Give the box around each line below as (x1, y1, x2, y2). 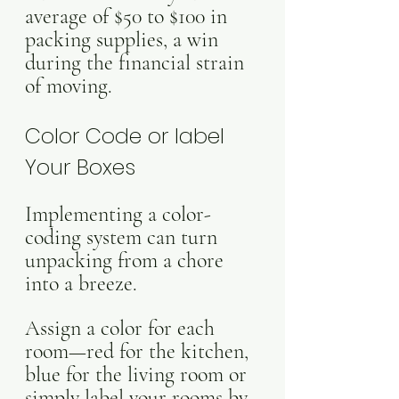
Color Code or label (25, 121, 231, 151)
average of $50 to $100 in (25, 4, 232, 29)
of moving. (25, 73, 112, 99)
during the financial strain (25, 50, 249, 76)
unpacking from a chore (25, 248, 229, 273)
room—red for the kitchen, (25, 338, 254, 364)
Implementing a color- (25, 201, 211, 227)
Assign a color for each (25, 315, 220, 341)
